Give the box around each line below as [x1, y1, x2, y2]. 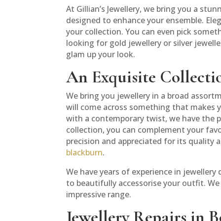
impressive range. [66, 189, 132, 200]
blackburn [66, 147, 103, 158]
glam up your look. [66, 49, 136, 60]
